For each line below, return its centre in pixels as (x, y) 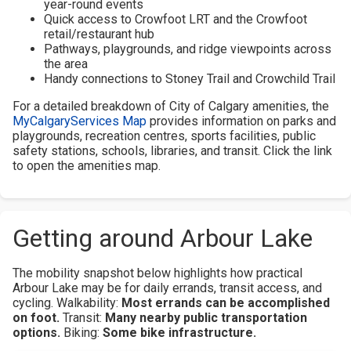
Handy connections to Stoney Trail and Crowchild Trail (190, 78)
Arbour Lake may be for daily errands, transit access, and (167, 288)
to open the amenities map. (87, 165)
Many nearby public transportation (206, 317)
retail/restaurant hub (99, 34)
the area (66, 63)
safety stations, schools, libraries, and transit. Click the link (172, 150)
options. (36, 332)
